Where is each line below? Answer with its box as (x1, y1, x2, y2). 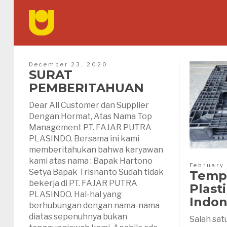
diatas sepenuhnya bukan (29, 212, 127, 221)
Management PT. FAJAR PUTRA (29, 123, 152, 132)
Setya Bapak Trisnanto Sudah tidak (29, 167, 164, 177)
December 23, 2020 (29, 61, 108, 68)
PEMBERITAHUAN (29, 81, 144, 95)
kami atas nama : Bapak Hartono (29, 156, 153, 166)
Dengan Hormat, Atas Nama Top (29, 111, 152, 121)
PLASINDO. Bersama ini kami (29, 134, 139, 143)
